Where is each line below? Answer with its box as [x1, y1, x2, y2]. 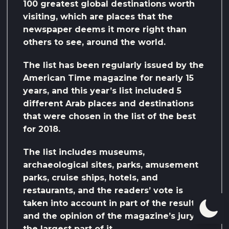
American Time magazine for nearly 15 [23, 73, 194, 83]
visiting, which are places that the [23, 11, 173, 21]
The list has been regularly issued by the [23, 60, 204, 70]
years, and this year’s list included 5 [23, 85, 181, 96]
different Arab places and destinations [23, 98, 194, 108]
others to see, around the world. [23, 37, 166, 47]
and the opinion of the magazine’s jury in [23, 211, 205, 221]
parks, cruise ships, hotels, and [23, 172, 158, 182]
